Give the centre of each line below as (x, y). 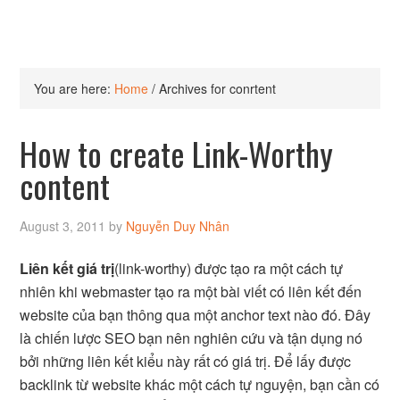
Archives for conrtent (216, 88)
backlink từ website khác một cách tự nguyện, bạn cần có (200, 384)
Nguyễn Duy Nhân (178, 226)
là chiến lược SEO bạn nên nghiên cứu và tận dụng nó (192, 338)
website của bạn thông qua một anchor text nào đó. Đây (196, 315)
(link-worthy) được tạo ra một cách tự (229, 268)
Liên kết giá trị (67, 268)
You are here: (75, 88)
